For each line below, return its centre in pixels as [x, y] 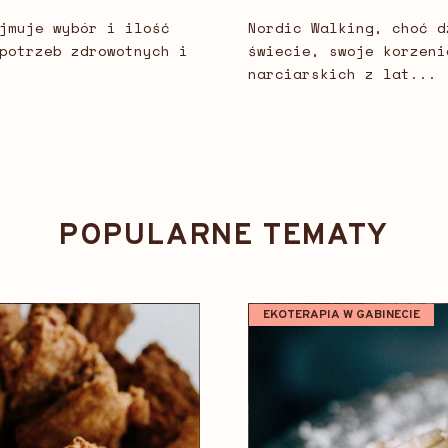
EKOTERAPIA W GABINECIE [341, 315]
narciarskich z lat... [342, 74]
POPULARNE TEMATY [224, 237]
